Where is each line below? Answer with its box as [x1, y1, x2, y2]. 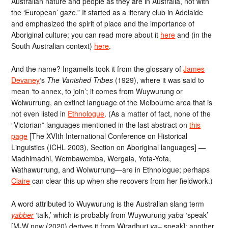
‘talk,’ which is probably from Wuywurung [34, 209, 168, 220]
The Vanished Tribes [47, 74, 113, 85]
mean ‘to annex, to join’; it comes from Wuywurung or [11, 85, 183, 96]
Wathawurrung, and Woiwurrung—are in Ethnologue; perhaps [11, 164, 210, 175]
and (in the [175, 30, 212, 40]
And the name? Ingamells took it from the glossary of [11, 63, 184, 74]
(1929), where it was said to [113, 74, 205, 85]
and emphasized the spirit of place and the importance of [11, 18, 195, 28]
